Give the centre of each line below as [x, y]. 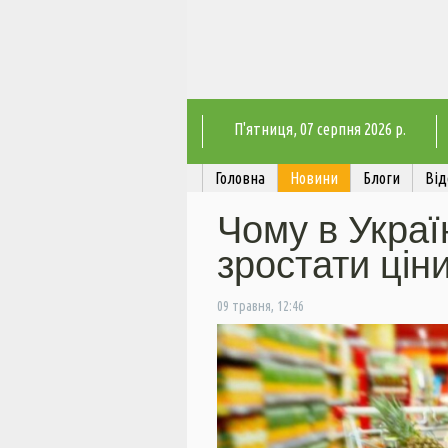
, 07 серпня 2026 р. [349, 129]
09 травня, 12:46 [260, 306]
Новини [314, 178]
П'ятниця [263, 129]
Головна [240, 178]
